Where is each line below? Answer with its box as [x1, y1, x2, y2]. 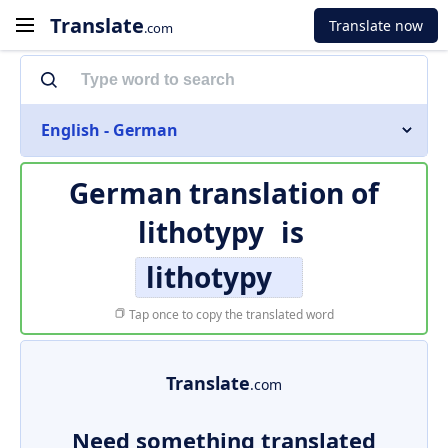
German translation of [69, 174, 379, 212]
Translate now [329, 15, 423, 35]
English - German [41, 119, 178, 141]
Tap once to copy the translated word [126, 306, 334, 323]
